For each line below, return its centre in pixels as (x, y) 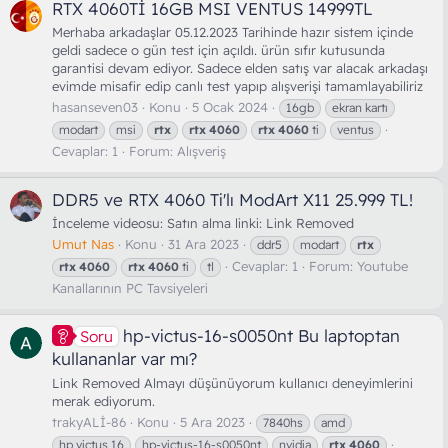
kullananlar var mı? (124, 359)
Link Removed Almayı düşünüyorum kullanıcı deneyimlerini (232, 382)
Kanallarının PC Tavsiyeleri (130, 288)
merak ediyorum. (103, 400)
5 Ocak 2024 (230, 107)
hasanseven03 (95, 107)
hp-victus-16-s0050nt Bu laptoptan (261, 336)
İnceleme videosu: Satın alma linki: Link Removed (203, 222)
